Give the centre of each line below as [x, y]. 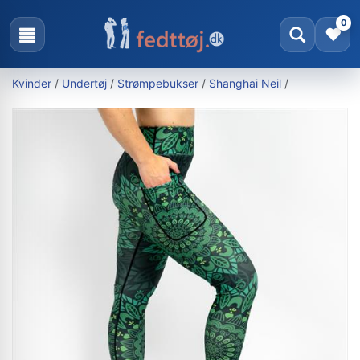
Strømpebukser [158, 83]
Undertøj [84, 83]
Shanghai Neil [245, 83]
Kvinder [32, 83]
